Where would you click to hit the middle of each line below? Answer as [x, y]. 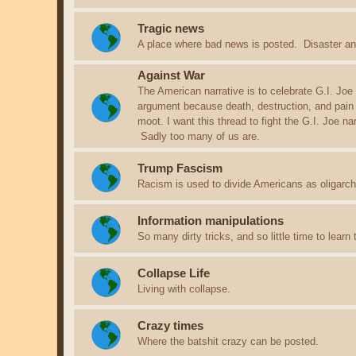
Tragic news [171, 28]
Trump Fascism [180, 168]
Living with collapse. [184, 288]
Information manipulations [211, 221]
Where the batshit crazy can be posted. [228, 341]
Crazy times [170, 325]
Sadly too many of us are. [199, 137]
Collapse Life [174, 273]
